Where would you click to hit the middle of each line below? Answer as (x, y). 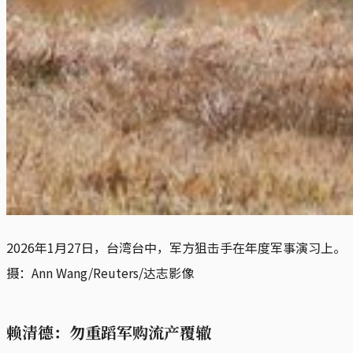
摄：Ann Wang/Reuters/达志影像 (100, 272)
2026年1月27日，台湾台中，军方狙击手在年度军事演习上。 (176, 247)
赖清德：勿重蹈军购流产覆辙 (109, 332)
